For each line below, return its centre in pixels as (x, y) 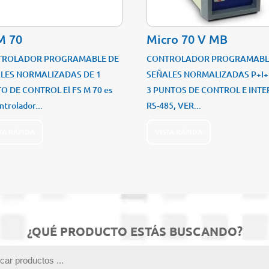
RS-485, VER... (174, 106)
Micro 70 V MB (187, 39)
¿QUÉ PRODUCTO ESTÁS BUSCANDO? (134, 231)
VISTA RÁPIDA (179, 131)
